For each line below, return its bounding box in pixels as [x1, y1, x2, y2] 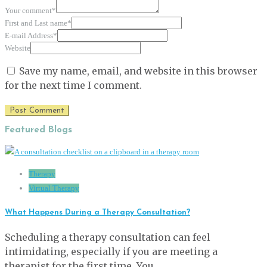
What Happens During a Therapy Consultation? [5, 208, 190, 216]
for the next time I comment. [5, 79, 142, 92]
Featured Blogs [5, 126, 72, 135]
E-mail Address [5, 31, 53, 41]
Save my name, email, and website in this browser [19, 65, 257, 77]
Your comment [5, 6, 52, 15]
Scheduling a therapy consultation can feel [5, 231, 210, 244]
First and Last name [5, 18, 67, 28]
